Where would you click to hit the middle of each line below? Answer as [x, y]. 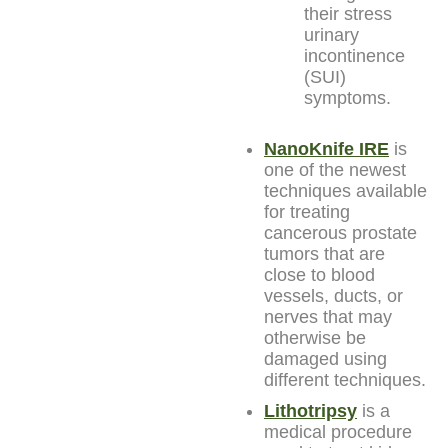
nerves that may [328, 316]
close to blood [319, 274]
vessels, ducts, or [333, 295]
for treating [307, 211]
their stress [348, 13]
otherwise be [315, 337]
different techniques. [345, 379]
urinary [331, 34]
